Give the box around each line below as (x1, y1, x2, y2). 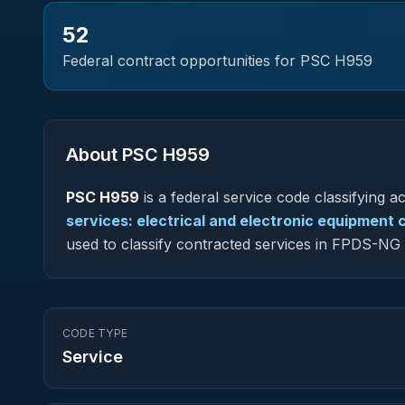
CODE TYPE (62, 326, 128, 340)
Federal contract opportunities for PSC (62, 52, 334, 70)
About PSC (66, 144, 163, 165)
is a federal (139, 188, 223, 206)
